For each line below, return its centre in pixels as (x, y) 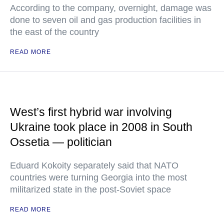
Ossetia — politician (61, 142)
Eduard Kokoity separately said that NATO (94, 165)
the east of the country (54, 32)
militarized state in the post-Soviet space (90, 189)
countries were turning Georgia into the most (98, 177)
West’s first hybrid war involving (91, 112)
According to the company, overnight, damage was (111, 8)
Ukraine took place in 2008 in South (101, 127)
